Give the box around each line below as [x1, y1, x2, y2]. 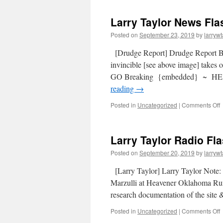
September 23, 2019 [139, 30, 195, 39]
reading [111, 83, 136, 94]
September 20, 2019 [139, 148, 195, 157]
